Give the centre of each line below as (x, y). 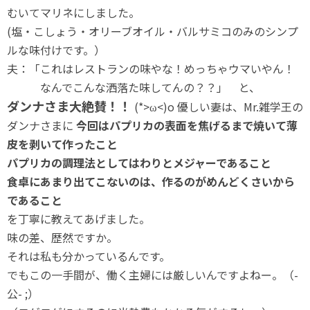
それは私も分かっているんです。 (89, 256)
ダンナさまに (42, 125)
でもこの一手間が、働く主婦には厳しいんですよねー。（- (153, 275)
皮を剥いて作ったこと (62, 144)
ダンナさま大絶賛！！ (69, 106)
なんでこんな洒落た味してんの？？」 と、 (134, 87)
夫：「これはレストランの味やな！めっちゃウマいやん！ (151, 69)
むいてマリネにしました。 (73, 12)
